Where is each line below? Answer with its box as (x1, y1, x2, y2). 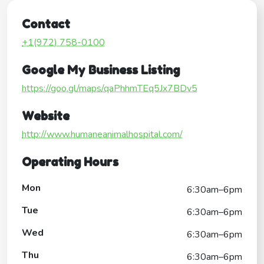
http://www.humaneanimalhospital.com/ (22, 127, 183, 141)
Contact (22, 16, 70, 31)
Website (22, 108, 70, 123)
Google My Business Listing (22, 62, 180, 77)
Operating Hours (22, 154, 118, 169)
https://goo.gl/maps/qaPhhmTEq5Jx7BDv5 (22, 81, 197, 95)
